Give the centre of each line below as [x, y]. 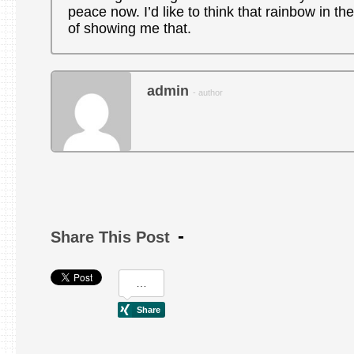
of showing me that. [129, 28]
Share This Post [110, 237]
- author [207, 92]
